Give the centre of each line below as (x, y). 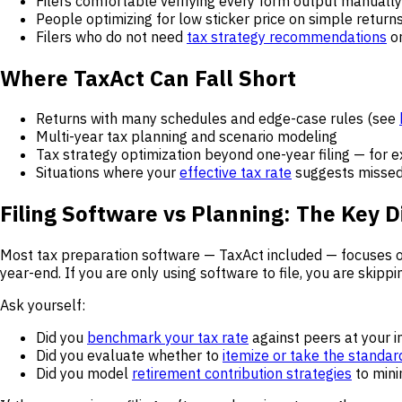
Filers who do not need (111, 36)
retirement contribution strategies (242, 374)
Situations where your (108, 173)
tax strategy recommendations (287, 36)
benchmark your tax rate (168, 338)
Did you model (84, 374)
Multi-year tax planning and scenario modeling (187, 137)
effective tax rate (236, 173)
